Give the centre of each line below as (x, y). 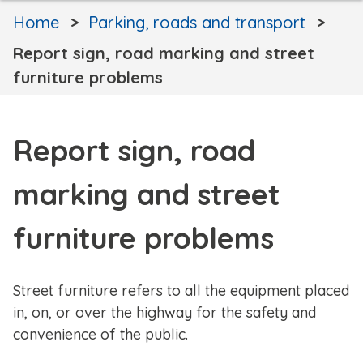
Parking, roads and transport (197, 23)
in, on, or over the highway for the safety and (164, 313)
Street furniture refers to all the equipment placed (181, 291)
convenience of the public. (100, 335)
